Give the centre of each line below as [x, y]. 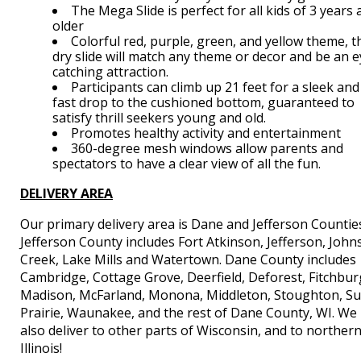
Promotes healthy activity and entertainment [207, 133]
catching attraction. [110, 71]
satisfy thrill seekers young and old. [161, 117]
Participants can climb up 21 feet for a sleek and [215, 87]
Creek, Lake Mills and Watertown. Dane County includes [188, 259]
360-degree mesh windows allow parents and [207, 148]
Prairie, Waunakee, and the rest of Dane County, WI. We [189, 312]
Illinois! [41, 348]
